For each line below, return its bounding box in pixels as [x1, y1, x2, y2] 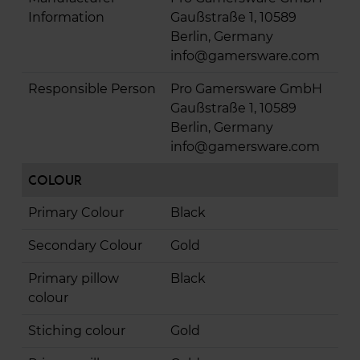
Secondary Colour [28, 238, 142, 254]
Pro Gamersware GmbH [170, 81, 322, 97]
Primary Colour [28, 205, 124, 221]
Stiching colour [28, 323, 125, 339]
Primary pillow [28, 271, 119, 287]
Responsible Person [28, 81, 156, 97]
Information [28, 10, 104, 26]
